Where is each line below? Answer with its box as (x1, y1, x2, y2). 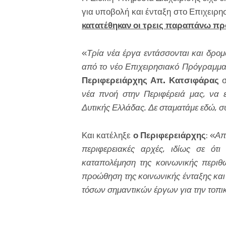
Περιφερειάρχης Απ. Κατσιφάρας (82, 75, 219, 86)
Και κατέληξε (82, 130, 133, 141)
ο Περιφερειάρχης (133, 130, 206, 141)
